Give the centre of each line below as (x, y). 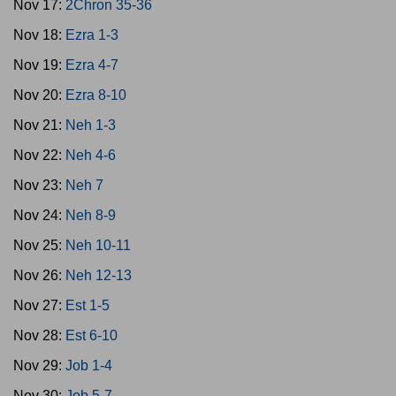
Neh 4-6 (91, 155)
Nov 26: (39, 275)
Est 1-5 (88, 305)
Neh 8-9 (91, 215)
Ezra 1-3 (92, 35)
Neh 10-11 (98, 245)
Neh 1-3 (91, 125)
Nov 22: (39, 155)
